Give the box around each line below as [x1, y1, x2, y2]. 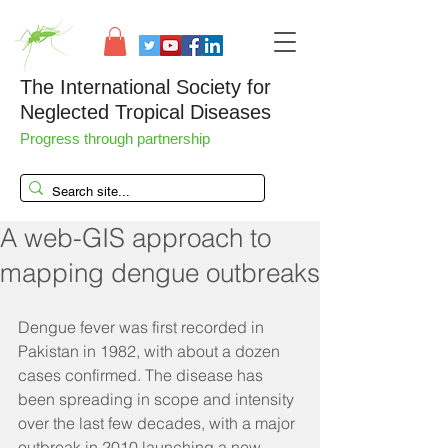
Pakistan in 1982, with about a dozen [18, 340, 284, 361]
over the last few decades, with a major [18, 412, 299, 433]
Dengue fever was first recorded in [18, 316, 268, 337]
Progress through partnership [20, 129, 214, 147]
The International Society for [20, 75, 271, 98]
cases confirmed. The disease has [18, 364, 267, 385]
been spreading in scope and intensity [18, 388, 298, 409]
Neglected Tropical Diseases [20, 100, 271, 123]
